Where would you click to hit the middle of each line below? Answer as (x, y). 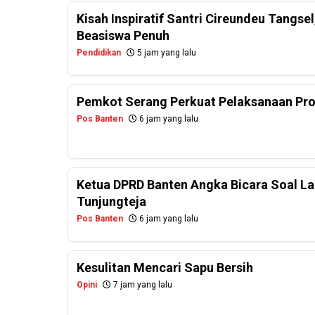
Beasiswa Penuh (123, 36)
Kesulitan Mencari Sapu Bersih (165, 268)
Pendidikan (99, 53)
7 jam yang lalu (142, 285)
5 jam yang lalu (166, 53)
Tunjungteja (111, 202)
